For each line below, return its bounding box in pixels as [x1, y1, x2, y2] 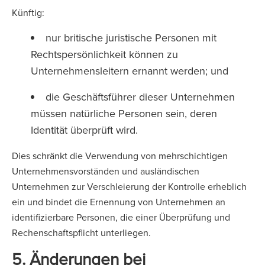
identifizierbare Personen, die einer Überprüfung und [12, 211, 230, 224]
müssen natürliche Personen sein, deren [31, 106, 217, 121]
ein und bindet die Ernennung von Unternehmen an [12, 195, 225, 208]
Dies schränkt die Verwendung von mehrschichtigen [12, 149, 228, 162]
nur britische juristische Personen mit [46, 30, 216, 45]
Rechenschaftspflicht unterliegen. [12, 226, 153, 239]
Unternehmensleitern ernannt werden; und [31, 63, 231, 78]
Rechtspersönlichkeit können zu [31, 47, 178, 62]
